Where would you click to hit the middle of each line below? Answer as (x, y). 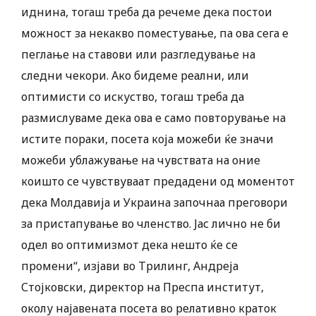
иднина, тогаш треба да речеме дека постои (147, 12)
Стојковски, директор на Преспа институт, (142, 287)
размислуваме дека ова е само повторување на (153, 118)
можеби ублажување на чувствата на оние (141, 160)
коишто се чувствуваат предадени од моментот (158, 182)
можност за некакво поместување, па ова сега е (155, 34)
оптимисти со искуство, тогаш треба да (133, 97)
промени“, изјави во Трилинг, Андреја (130, 266)
